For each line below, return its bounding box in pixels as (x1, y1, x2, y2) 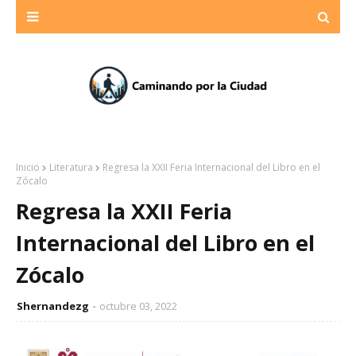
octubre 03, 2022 (99, 299, 177, 313)
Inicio (16, 161, 40, 174)
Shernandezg (17, 299, 89, 313)
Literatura (49, 161, 93, 174)
